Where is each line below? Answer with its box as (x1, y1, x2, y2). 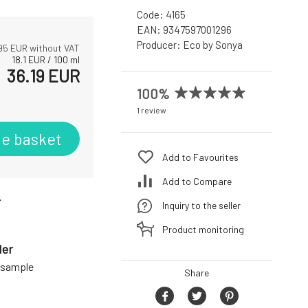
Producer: (137, 38, 183, 52)
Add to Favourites (162, 151, 239, 163)
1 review (137, 105, 166, 115)
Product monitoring (162, 223, 244, 235)
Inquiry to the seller (162, 199, 241, 211)
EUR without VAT (8, 42, 80, 54)
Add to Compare (162, 175, 232, 187)
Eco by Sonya (183, 38, 243, 52)
